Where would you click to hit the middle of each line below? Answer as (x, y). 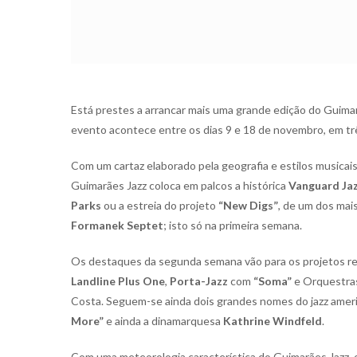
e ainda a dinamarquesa (163, 321)
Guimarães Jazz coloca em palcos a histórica (180, 185)
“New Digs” (248, 205)
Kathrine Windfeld (273, 321)
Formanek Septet (117, 225)
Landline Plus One (118, 281)
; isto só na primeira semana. (233, 225)
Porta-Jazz (199, 281)
